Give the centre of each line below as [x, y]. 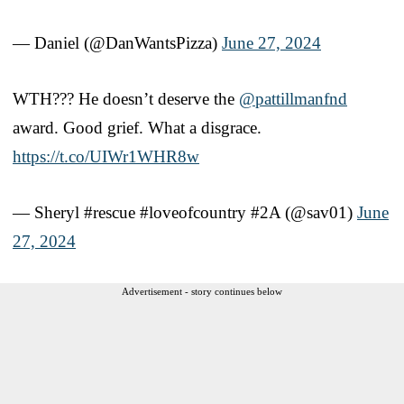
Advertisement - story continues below [202, 291]
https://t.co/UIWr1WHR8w [106, 156]
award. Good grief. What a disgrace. [137, 127]
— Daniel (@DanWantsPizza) [117, 42]
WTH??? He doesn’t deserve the [126, 98]
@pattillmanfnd [293, 98]
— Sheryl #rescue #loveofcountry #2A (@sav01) [185, 212]
